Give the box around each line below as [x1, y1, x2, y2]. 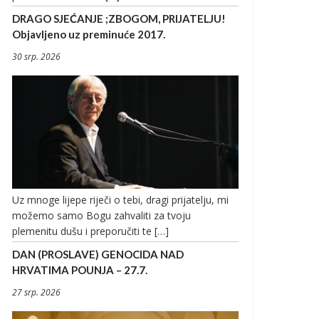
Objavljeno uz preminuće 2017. [12, 27, 165, 41]
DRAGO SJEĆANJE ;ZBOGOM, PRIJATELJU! [12, 11, 226, 25]
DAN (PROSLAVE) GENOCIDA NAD [12, 247, 184, 261]
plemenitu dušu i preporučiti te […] [12, 224, 169, 238]
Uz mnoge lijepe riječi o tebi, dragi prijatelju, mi [12, 192, 229, 206]
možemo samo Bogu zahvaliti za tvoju [12, 208, 191, 222]
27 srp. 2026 [12, 286, 61, 298]
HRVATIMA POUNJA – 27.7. [12, 263, 147, 276]
